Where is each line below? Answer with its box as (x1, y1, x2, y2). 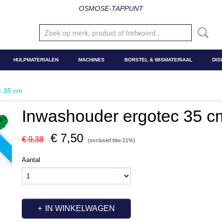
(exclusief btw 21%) (88, 137, 135, 143)
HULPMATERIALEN (13, 57, 58, 62)
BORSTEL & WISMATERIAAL (124, 57, 192, 62)
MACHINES (78, 57, 105, 62)
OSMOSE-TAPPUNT (79, 4, 143, 12)
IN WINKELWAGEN (45, 204, 115, 213)
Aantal (22, 156, 40, 164)
